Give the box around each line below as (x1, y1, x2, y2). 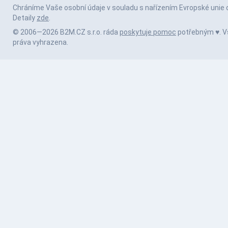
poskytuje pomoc (120, 28, 176, 37)
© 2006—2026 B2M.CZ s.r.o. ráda (13, 28, 120, 37)
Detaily (13, 14, 37, 22)
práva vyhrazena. (13, 38, 68, 47)
